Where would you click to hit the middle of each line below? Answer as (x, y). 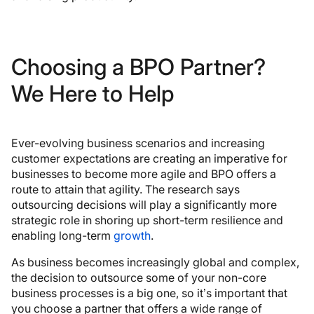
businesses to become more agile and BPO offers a (144, 173)
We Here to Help (93, 93)
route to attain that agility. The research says (125, 189)
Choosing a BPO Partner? (138, 67)
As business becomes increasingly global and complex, (155, 262)
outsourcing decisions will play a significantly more (144, 204)
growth (132, 235)
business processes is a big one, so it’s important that (149, 293)
